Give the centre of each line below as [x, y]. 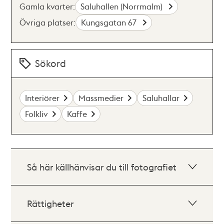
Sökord [51, 63]
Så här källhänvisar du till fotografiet [102, 167]
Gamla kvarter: [47, 6]
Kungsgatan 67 [110, 22]
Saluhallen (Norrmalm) [123, 6]
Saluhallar [161, 98]
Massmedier [101, 98]
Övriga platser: [48, 22]
